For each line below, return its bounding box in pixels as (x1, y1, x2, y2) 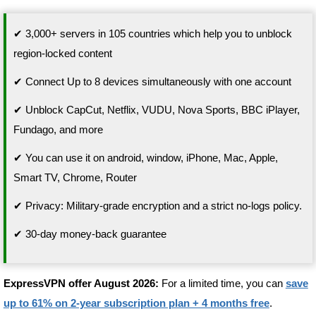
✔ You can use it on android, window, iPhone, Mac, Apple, (13, 151, 278, 164)
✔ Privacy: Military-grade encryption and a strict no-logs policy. (13, 199, 302, 212)
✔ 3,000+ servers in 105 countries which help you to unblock (13, 27, 292, 39)
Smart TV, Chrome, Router (13, 171, 137, 183)
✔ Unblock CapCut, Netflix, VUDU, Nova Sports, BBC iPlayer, (13, 103, 300, 116)
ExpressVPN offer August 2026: (3, 276, 159, 289)
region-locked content (13, 47, 112, 59)
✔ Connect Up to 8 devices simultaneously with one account (13, 75, 291, 87)
